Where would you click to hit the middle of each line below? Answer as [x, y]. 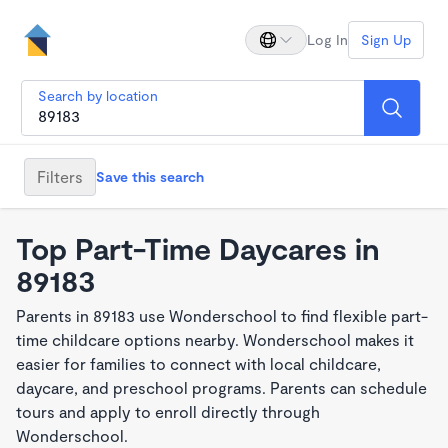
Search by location [98, 95]
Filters [60, 176]
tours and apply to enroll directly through [168, 411]
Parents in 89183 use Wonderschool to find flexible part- [222, 315]
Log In [327, 39]
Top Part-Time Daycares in [198, 248]
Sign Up [386, 39]
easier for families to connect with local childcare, [198, 363]
